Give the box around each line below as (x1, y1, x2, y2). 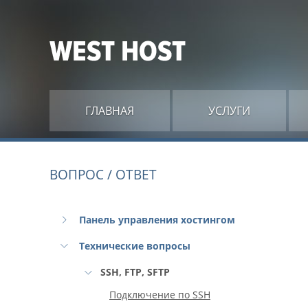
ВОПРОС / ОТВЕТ (49, 166, 157, 184)
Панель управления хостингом (79, 213, 235, 226)
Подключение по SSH (109, 288, 210, 301)
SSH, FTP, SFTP (100, 265, 170, 278)
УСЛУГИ (208, 103, 250, 118)
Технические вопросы (79, 239, 190, 252)
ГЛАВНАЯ (85, 103, 134, 118)
